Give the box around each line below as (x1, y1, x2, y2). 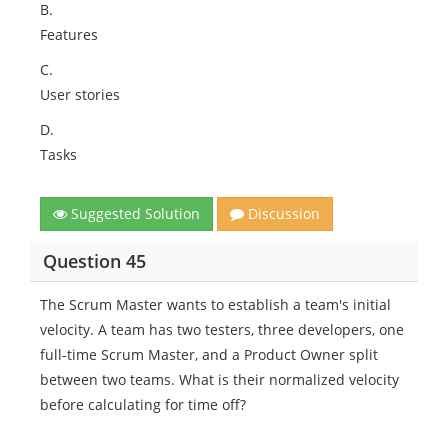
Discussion (244, 204, 320, 223)
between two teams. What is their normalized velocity (40, 370, 399, 389)
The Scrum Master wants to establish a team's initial (40, 295, 391, 314)
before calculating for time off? (40, 395, 246, 414)
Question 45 (42, 248, 146, 273)
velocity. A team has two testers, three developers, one (40, 320, 404, 339)
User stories (40, 85, 120, 104)
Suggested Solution (67, 204, 200, 223)
